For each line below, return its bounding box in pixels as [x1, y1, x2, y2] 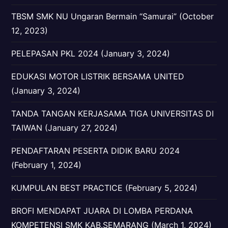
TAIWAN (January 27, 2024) [11, 123, 118, 133]
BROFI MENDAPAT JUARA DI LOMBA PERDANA [11, 206, 193, 216]
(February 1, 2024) [11, 160, 82, 170]
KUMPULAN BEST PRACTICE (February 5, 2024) [11, 183, 198, 193]
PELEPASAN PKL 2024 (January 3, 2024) [11, 48, 170, 59]
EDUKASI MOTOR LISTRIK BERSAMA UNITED [11, 71, 185, 81]
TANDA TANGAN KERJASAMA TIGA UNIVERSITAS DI [11, 108, 214, 119]
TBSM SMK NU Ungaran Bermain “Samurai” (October [11, 11, 214, 21]
